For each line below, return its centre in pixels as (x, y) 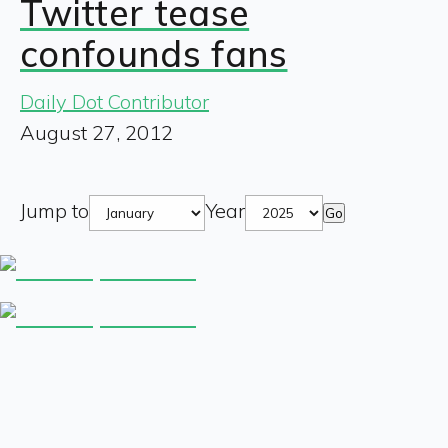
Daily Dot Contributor (114, 101)
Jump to (54, 210)
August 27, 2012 (96, 132)
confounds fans (154, 53)
